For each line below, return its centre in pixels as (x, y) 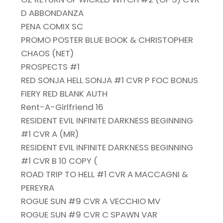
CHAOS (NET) (48, 54)
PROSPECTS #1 (51, 67)
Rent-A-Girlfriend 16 (62, 107)
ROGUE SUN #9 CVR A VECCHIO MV (91, 201)
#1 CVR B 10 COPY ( (59, 161)
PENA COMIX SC (52, 27)
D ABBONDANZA (53, 13)
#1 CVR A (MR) (50, 134)
